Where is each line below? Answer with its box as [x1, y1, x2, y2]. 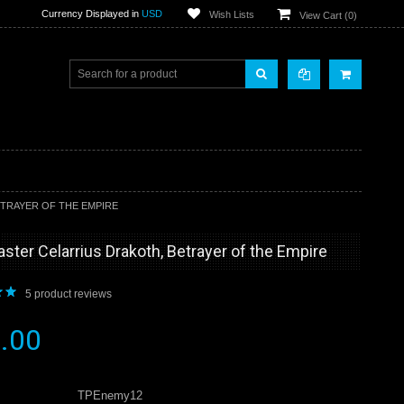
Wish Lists [209, 9, 254, 20]
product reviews [31, 288, 112, 300]
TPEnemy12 [77, 389, 142, 402]
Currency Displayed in [41, 8, 142, 19]
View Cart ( [299, 10, 348, 21]
